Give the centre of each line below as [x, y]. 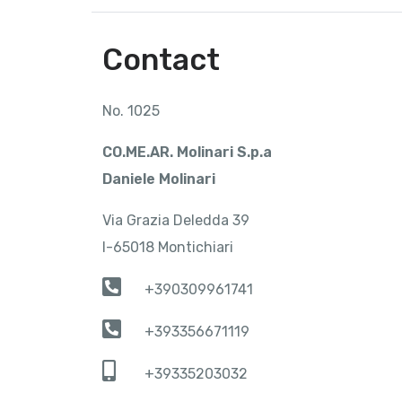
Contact [161, 60]
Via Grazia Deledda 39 [176, 221]
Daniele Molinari [159, 179]
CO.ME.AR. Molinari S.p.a [187, 153]
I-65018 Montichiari [168, 248]
